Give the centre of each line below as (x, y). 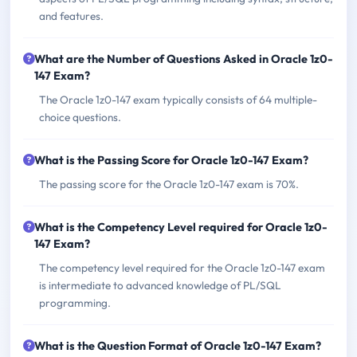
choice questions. (80, 118)
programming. (75, 303)
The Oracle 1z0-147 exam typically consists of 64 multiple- (178, 100)
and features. (71, 16)
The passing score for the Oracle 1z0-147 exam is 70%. (169, 184)
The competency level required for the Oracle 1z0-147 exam (182, 268)
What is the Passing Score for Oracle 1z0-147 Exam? (171, 161)
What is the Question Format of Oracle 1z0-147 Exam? (178, 346)
